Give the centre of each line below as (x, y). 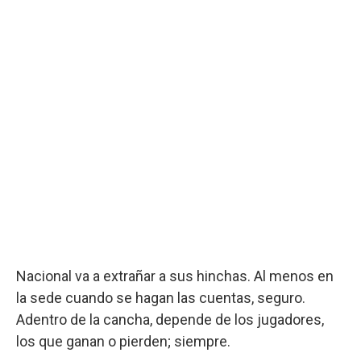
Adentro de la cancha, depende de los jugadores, (170, 319)
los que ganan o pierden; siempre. (123, 341)
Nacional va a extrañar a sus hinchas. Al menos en (175, 276)
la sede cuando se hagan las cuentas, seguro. (161, 297)
